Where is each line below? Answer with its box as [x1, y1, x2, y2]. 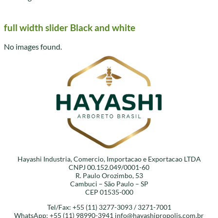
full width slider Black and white [4, 22, 135, 33]
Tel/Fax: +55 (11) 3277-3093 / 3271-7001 [47, 203, 171, 212]
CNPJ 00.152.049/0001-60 [69, 163, 149, 172]
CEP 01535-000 [85, 188, 133, 197]
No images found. [4, 42, 62, 52]
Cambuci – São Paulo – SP [70, 180, 148, 188]
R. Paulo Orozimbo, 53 [75, 171, 143, 180]
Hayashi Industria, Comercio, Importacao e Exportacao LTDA [17, 155, 201, 163]
